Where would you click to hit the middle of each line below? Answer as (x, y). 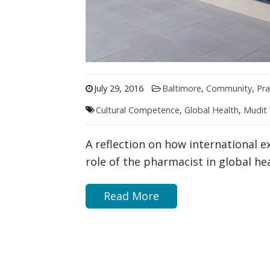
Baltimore (181, 88)
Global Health (211, 110)
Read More (131, 196)
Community (229, 88)
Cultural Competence (137, 110)
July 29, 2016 (118, 88)
